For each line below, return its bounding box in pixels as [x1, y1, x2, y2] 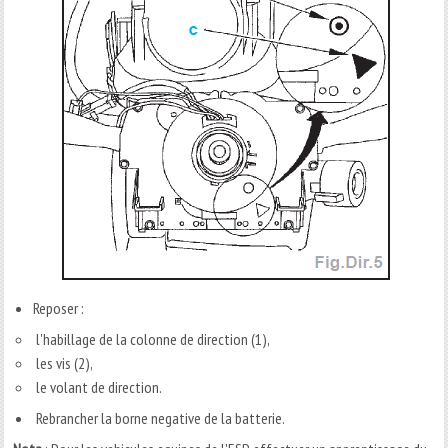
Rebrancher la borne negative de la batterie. [33, 407, 286, 428]
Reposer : [33, 297, 85, 318]
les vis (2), [33, 352, 94, 373]
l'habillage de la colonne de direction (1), [33, 328, 271, 349]
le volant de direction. [33, 376, 163, 397]
